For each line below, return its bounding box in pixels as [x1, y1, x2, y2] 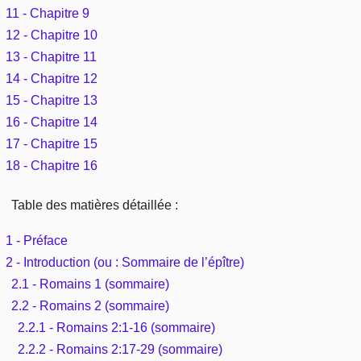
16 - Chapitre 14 [6, 114, 98, 129]
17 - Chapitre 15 [6, 136, 98, 151]
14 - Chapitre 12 [6, 71, 98, 85]
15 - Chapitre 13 [6, 93, 98, 107]
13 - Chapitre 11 [6, 49, 97, 64]
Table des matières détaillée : [11, 197, 179, 212]
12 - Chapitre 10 [6, 27, 98, 42]
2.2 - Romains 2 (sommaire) [11, 298, 170, 313]
